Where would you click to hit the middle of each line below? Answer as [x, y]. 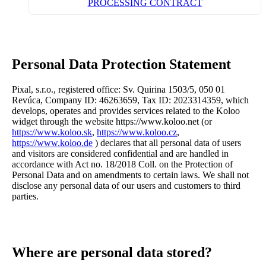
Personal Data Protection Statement [121, 64]
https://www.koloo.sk [52, 132]
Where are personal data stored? [112, 252]
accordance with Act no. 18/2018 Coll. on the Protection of [122, 164]
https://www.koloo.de [52, 142]
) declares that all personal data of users [167, 142]
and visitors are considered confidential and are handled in [120, 153]
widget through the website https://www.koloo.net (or [112, 121]
